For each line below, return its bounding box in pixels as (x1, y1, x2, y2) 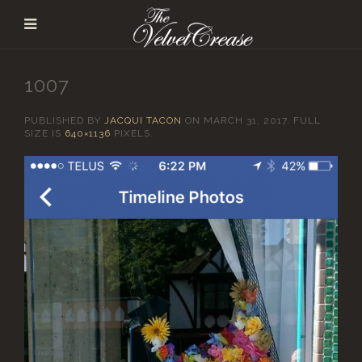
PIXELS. (111, 128, 154, 139)
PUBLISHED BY (24, 115, 104, 126)
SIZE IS (24, 128, 65, 139)
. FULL (287, 115, 321, 126)
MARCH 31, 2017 (204, 115, 287, 126)
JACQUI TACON (104, 115, 182, 126)
